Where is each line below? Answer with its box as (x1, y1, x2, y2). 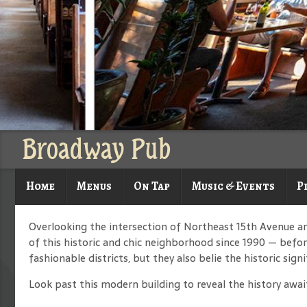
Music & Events (192, 178, 275, 194)
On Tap (134, 178, 170, 194)
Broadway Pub (22, 134, 171, 164)
